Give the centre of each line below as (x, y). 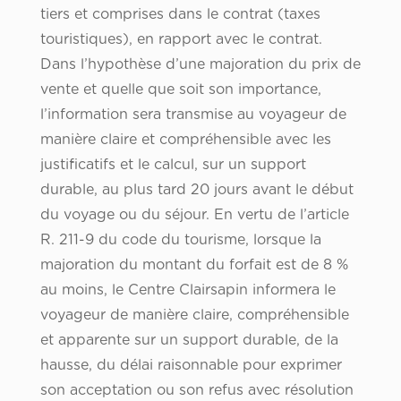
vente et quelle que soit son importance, (180, 90)
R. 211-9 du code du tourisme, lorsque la (180, 240)
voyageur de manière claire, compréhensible (194, 316)
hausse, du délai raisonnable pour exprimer (191, 366)
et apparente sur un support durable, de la (189, 341)
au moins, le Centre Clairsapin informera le (188, 290)
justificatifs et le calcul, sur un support (173, 165)
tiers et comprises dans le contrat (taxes (180, 15)
